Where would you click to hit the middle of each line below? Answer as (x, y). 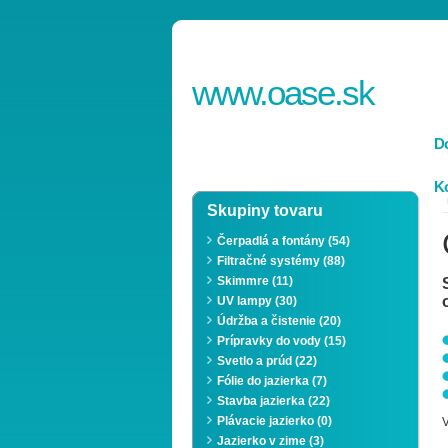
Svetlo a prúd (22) (267, 361)
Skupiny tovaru (265, 210)
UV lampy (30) (257, 301)
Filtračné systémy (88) (281, 261)
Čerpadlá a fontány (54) (283, 241)
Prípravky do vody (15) (281, 341)
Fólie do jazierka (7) (272, 381)
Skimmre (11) (255, 281)
